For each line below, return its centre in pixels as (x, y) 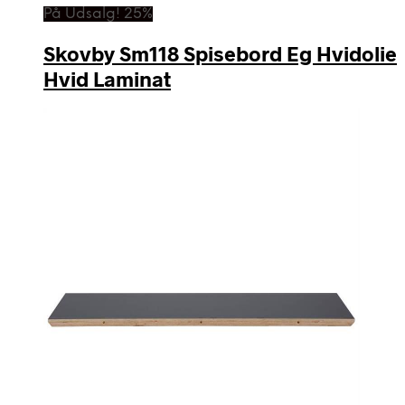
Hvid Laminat (107, 78)
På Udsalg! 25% (98, 14)
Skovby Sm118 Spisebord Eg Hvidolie (220, 53)
